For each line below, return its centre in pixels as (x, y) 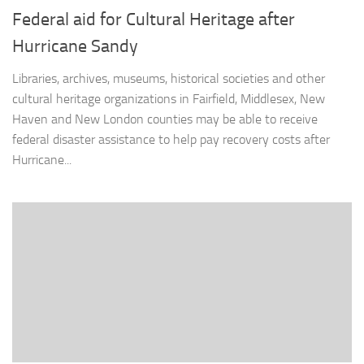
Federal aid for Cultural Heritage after (154, 19)
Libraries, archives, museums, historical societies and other (169, 78)
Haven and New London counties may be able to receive (165, 119)
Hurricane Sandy (75, 46)
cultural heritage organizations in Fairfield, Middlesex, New (169, 98)
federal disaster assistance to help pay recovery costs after (171, 139)
